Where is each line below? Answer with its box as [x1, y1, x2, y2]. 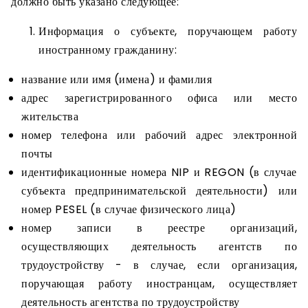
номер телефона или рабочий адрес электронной [21, 127, 297, 143]
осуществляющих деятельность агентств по [21, 239, 297, 254]
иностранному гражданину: [38, 42, 177, 58]
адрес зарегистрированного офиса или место [21, 90, 297, 106]
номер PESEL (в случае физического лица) [21, 201, 236, 217]
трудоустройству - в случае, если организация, [21, 257, 297, 273]
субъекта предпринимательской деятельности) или [21, 183, 297, 199]
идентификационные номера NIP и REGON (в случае [21, 164, 297, 180]
